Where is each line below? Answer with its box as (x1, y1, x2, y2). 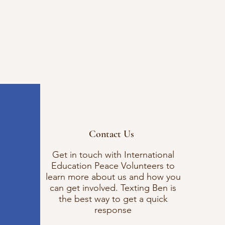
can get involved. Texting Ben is (50, 182, 176, 194)
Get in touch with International (52, 149, 174, 161)
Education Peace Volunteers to (51, 160, 175, 172)
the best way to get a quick (58, 193, 168, 205)
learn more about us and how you (45, 171, 181, 183)
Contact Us (88, 128, 134, 141)
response (94, 204, 132, 216)
